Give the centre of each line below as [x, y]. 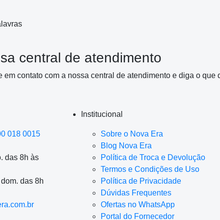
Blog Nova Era [126, 145]
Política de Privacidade [141, 181]
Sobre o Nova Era [132, 134]
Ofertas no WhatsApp [137, 204]
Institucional [102, 114]
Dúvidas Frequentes [136, 192]
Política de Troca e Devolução [153, 157]
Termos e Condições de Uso [150, 169]
